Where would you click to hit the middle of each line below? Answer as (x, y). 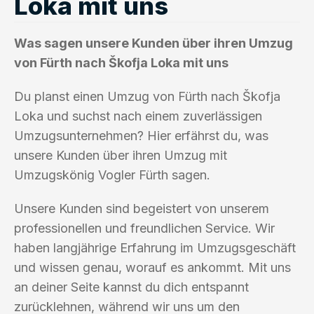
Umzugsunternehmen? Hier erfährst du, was (141, 135)
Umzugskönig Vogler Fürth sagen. (112, 175)
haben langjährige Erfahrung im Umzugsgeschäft (155, 247)
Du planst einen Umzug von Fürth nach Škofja (147, 96)
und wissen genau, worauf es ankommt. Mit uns (152, 267)
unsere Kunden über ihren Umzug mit (121, 155)
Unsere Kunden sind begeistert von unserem (142, 208)
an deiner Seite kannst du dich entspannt (131, 287)
